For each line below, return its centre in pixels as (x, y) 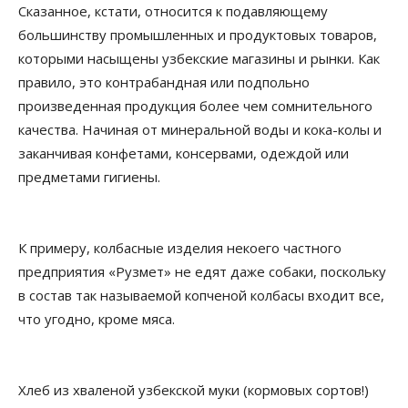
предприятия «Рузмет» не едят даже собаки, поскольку (202, 272)
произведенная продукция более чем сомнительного (195, 106)
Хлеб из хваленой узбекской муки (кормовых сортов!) (194, 390)
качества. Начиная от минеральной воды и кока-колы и (200, 130)
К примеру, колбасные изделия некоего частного (180, 248)
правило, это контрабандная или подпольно (164, 82)
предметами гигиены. (89, 177)
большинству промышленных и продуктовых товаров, (198, 35)
